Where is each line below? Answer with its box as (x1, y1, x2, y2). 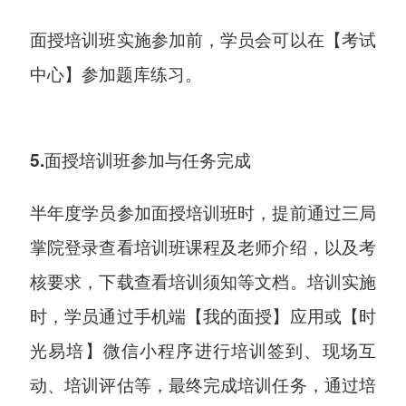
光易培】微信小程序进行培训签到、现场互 (30, 336, 376, 362)
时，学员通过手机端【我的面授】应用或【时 (30, 302, 376, 327)
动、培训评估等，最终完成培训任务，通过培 (30, 371, 376, 396)
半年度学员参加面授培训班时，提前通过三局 (30, 198, 376, 224)
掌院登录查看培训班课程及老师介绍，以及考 (30, 233, 376, 258)
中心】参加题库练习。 (30, 60, 203, 85)
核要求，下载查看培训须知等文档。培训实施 (30, 267, 376, 293)
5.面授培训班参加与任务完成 (30, 147, 252, 172)
